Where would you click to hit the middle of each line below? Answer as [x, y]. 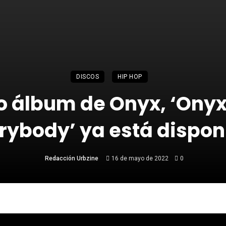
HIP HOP [130, 77]
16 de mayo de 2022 [140, 159]
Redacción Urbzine [72, 159]
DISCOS [88, 77]
